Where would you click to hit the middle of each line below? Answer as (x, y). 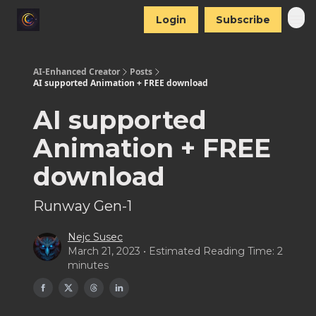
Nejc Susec (95, 237)
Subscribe (243, 20)
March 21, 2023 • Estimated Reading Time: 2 (175, 251)
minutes (88, 265)
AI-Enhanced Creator (77, 72)
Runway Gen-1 (83, 206)
